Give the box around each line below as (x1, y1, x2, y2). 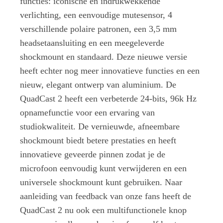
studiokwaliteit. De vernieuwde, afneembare (20, 121, 180, 132)
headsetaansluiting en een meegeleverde (20, 38, 164, 48)
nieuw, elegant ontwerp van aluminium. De (20, 80, 176, 90)
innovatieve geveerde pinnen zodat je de (20, 149, 165, 160)
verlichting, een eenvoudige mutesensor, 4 (20, 10, 172, 20)
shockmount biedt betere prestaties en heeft (20, 135, 176, 146)
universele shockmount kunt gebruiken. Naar (20, 177, 182, 188)
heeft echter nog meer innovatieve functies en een (20, 66, 200, 76)
